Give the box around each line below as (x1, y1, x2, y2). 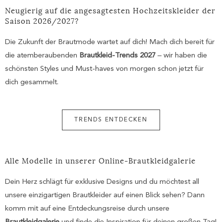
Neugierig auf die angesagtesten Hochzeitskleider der (5, 4, 216, 16)
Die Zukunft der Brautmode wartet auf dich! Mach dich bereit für (5, 39, 215, 47)
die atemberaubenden (5, 52, 79, 60)
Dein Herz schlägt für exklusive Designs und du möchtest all (5, 178, 199, 186)
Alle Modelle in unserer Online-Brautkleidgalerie (5, 154, 196, 166)
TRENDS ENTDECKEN (74, 117, 148, 123)
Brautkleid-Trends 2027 (79, 52, 156, 60)
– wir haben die (156, 52, 207, 60)
